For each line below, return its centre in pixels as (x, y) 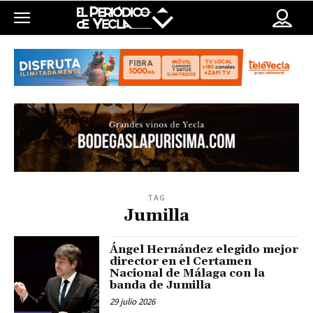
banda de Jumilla (161, 285)
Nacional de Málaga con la (188, 274)
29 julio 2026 (133, 302)
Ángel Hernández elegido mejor (204, 250)
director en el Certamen (181, 262)
